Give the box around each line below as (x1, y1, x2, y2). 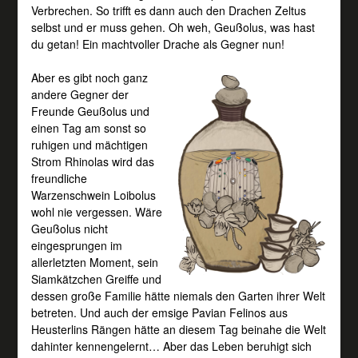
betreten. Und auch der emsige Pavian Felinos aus (30, 304, 288, 320)
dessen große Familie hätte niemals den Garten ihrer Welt (30, 287, 325, 304)
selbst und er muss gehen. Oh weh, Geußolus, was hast (30, 18, 315, 35)
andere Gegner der (30, 86, 129, 102)
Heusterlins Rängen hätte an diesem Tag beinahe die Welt (30, 320, 326, 337)
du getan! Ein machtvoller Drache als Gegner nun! (30, 35, 284, 52)
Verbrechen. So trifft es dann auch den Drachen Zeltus (30, 2, 306, 18)
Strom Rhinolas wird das (30, 153, 154, 169)
